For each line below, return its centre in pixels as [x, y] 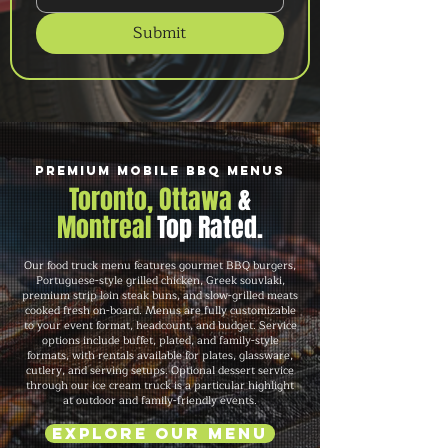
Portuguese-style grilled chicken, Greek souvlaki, [160, 280]
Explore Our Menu [160, 433]
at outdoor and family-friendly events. [160, 400]
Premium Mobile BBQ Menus [160, 170]
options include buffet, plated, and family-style [160, 340]
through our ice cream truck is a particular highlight [160, 385]
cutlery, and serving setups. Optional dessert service [160, 370]
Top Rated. [210, 227]
